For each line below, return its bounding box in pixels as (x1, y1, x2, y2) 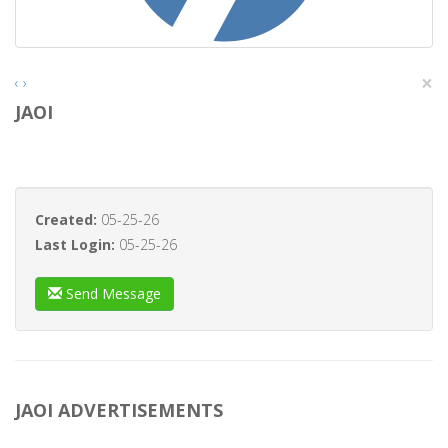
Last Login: (35, 235, 119, 254)
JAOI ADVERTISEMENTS (15, 398, 223, 422)
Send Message (62, 284, 161, 303)
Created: (35, 210, 101, 229)
